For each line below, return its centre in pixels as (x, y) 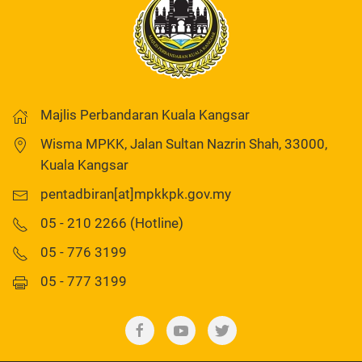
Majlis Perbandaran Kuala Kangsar (145, 115)
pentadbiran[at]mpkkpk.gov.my (136, 194)
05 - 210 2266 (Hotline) (112, 223)
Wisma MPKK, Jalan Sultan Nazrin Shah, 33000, (184, 144)
